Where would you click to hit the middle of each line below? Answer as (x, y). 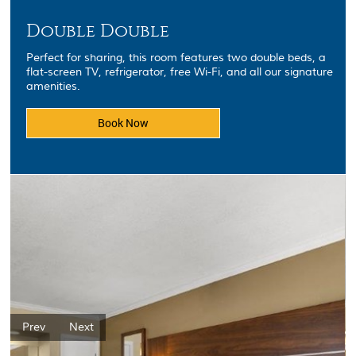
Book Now (124, 123)
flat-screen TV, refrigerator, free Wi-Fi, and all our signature (180, 72)
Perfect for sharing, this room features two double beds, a (176, 58)
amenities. (54, 87)
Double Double (98, 31)
